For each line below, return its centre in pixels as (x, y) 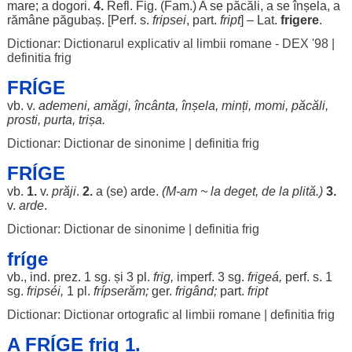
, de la (273, 191)
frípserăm (119, 291)
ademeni (62, 106)
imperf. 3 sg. (210, 277)
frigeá (263, 277)
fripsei (169, 20)
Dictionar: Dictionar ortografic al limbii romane (134, 315)
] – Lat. (260, 20)
